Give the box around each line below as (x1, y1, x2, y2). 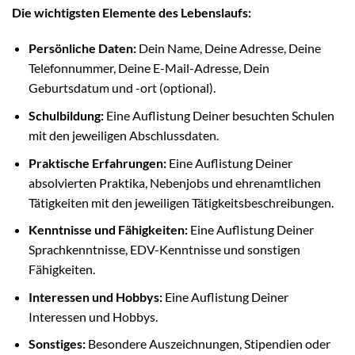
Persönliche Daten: (28, 40, 136, 56)
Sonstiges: (28, 336, 86, 352)
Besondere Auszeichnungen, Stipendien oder (85, 336, 330, 352)
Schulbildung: (28, 108, 104, 124)
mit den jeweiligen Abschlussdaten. (28, 128, 219, 143)
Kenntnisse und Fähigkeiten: (28, 222, 188, 238)
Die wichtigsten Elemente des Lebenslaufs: (12, 4, 251, 20)
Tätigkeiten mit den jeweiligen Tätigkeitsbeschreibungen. (28, 194, 334, 210)
